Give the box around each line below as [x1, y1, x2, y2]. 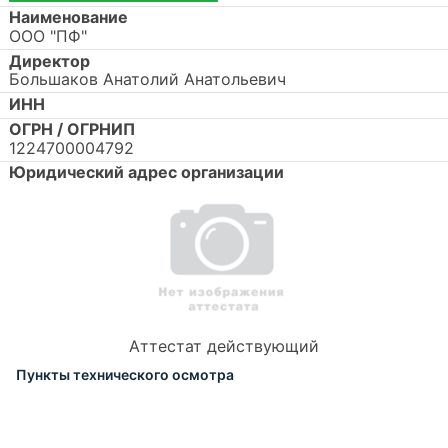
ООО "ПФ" [9, 26, 87, 47]
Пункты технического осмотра [16, 366, 234, 384]
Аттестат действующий [129, 335, 319, 356]
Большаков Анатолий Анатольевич [9, 69, 286, 90]
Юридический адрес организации [9, 162, 284, 183]
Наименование [9, 7, 128, 28]
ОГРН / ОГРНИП [9, 119, 135, 140]
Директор [9, 50, 90, 71]
